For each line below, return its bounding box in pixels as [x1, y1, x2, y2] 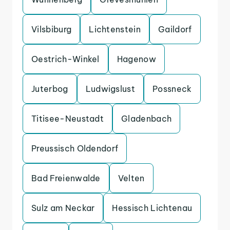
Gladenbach [121, 113, 172, 124]
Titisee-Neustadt [31, 113, 104, 124]
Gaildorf [158, 24, 192, 34]
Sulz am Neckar [31, 203, 95, 213]
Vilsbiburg [31, 24, 72, 34]
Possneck [152, 84, 192, 94]
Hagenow [117, 54, 157, 64]
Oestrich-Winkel [31, 54, 100, 64]
